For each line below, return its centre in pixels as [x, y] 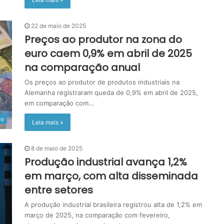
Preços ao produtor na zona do [103, 40]
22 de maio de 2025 [58, 26]
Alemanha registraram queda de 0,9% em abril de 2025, [111, 93]
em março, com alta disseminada [111, 176]
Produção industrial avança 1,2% [106, 162]
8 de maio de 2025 [57, 148]
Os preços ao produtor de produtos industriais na [102, 82]
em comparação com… [59, 103]
